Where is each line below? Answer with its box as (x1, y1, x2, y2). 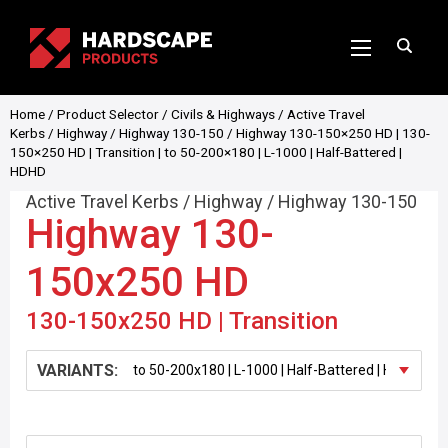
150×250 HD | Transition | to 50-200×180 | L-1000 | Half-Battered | (10, 144, 402, 160)
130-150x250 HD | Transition (26, 307, 338, 335)
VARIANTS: (37, 360, 118, 380)
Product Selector (57, 106, 159, 122)
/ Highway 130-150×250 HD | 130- (224, 125, 430, 141)
